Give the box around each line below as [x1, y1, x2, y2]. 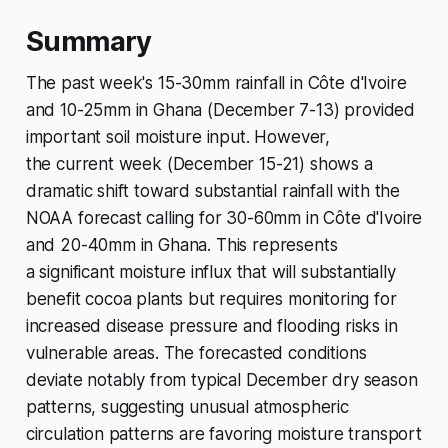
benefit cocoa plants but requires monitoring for [25, 289, 397, 309]
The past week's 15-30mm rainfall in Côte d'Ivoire [25, 73, 407, 93]
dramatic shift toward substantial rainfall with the [25, 181, 401, 201]
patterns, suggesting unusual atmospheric [25, 397, 349, 417]
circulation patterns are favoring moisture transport [25, 424, 422, 444]
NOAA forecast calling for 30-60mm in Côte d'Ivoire [25, 208, 423, 228]
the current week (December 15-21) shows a [25, 154, 373, 174]
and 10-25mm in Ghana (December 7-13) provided [25, 100, 416, 120]
